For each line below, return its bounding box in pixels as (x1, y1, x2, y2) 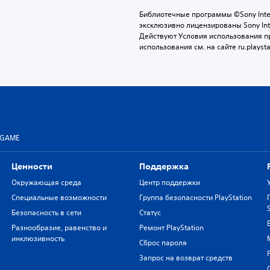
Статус (139, 207, 161, 218)
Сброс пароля (139, 237, 187, 248)
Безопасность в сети (11, 207, 81, 218)
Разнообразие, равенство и (11, 222, 107, 233)
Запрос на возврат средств (139, 252, 233, 263)
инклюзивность (11, 233, 64, 243)
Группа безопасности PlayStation (139, 192, 252, 202)
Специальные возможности (11, 192, 107, 202)
